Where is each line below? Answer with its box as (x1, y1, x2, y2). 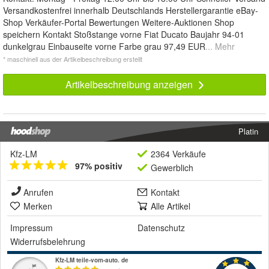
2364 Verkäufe (151, 148, 206, 160)
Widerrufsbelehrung (10, 235, 85, 248)
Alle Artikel (151, 200, 190, 213)
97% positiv (75, 160, 122, 172)
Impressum (10, 222, 53, 234)
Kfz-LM (10, 148, 37, 160)
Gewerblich (151, 162, 193, 174)
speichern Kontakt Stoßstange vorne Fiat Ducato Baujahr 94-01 (3, 28, 244, 41)
